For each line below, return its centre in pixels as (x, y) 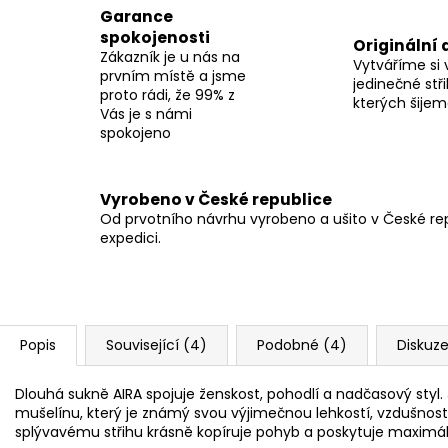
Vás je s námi (146, 113)
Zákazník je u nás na (170, 56)
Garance (136, 16)
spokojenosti (155, 37)
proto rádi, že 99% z (167, 94)
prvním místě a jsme (173, 75)
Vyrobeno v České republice (216, 200)
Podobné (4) (302, 344)
